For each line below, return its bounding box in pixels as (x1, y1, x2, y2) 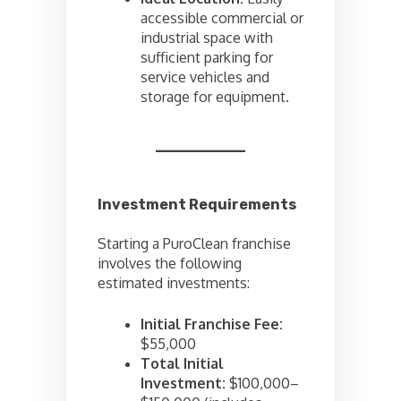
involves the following (98, 254, 242, 273)
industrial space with (141, 29, 273, 47)
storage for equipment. (141, 88, 289, 107)
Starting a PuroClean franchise (98, 235, 291, 253)
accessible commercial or (141, 9, 303, 28)
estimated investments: (98, 274, 250, 293)
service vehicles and (141, 68, 269, 87)
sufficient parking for (141, 48, 273, 67)
